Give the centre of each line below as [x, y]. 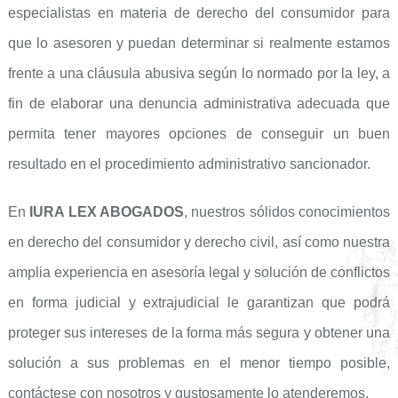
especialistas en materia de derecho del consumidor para [199, 13]
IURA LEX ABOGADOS [107, 212]
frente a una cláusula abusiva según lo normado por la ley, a [199, 73]
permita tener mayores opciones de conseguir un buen [199, 134]
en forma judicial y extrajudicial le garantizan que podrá [199, 302]
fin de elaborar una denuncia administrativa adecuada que [199, 103]
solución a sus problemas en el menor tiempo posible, [199, 363]
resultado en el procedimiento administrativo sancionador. [189, 164]
